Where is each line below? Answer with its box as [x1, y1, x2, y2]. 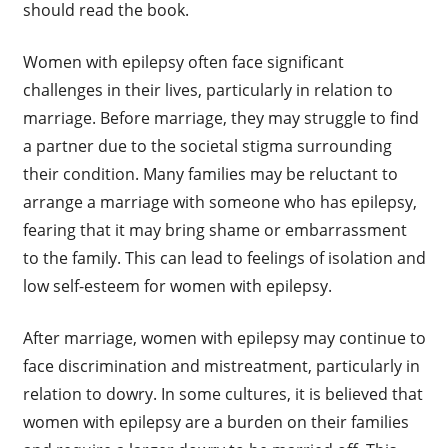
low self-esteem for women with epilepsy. [22, 275, 332, 298]
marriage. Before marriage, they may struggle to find [22, 107, 419, 130]
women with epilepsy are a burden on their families [22, 411, 409, 434]
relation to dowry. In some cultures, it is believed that [22, 383, 423, 406]
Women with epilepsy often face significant [22, 51, 344, 74]
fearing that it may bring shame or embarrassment [22, 219, 407, 242]
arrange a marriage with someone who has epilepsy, [22, 191, 417, 214]
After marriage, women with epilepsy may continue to [22, 327, 426, 350]
